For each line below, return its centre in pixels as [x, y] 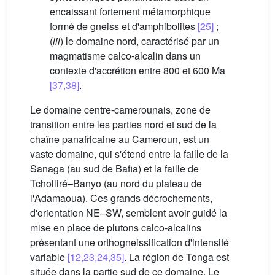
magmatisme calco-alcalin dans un [125, 55]
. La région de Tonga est [176, 257]
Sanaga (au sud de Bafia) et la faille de [114, 168]
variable [49, 257]
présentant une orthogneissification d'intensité [130, 242]
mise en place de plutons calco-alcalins [116, 227]
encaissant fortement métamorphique [130, 11]
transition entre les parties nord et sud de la [123, 124]
